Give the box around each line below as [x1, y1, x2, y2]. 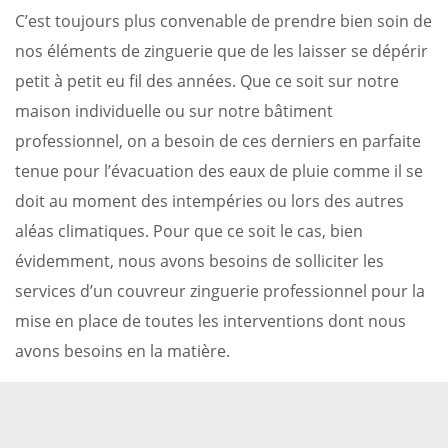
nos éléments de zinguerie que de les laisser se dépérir [15, 39, 428, 62]
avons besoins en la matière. [15, 339, 230, 362]
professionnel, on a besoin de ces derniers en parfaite [15, 129, 421, 152]
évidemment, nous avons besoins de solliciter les [15, 249, 384, 272]
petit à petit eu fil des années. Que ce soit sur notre [15, 69, 399, 92]
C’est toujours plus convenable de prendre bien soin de [15, 9, 432, 32]
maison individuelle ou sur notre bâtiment [15, 99, 333, 122]
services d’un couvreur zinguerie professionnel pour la [15, 279, 425, 302]
